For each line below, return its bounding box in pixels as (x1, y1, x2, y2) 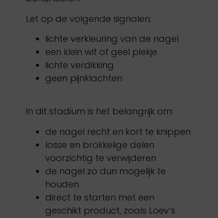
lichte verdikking (45, 59, 114, 72)
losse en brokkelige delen (45, 138, 154, 151)
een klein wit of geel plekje (45, 46, 157, 58)
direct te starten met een (45, 191, 154, 203)
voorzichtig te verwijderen (45, 151, 156, 164)
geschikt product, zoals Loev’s (45, 204, 175, 217)
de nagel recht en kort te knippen (45, 125, 191, 138)
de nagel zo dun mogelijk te (45, 164, 166, 177)
